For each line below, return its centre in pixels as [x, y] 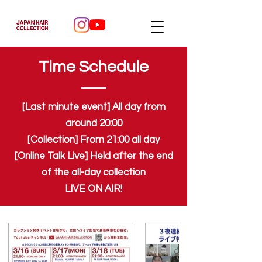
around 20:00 [94, 123]
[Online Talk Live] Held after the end [94, 156]
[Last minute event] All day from [94, 107]
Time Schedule [94, 67]
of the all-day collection [94, 173]
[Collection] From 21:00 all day [94, 140]
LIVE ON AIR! [94, 189]
